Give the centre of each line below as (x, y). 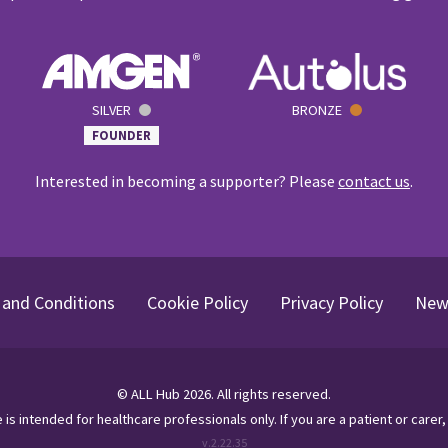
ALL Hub (155, 393)
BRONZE (316, 109)
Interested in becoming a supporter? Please (186, 180)
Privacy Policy (331, 302)
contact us (373, 180)
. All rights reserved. (271, 393)
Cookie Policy (197, 302)
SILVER (111, 109)
